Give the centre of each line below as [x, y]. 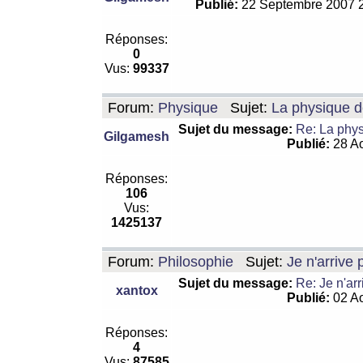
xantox [137, 290]
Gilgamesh [137, 137]
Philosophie [196, 262]
